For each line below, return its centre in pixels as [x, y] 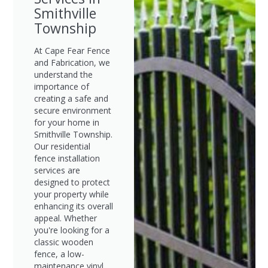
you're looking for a [71, 230]
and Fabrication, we [72, 63]
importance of [61, 86]
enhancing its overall [73, 206]
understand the [63, 74]
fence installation [67, 158]
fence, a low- [59, 254]
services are [57, 170]
